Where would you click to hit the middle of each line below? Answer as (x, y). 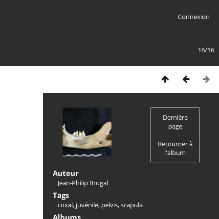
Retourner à (175, 144)
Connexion (194, 17)
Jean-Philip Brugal (83, 183)
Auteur (66, 173)
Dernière (175, 117)
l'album (175, 153)
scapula (132, 205)
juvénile (87, 205)
